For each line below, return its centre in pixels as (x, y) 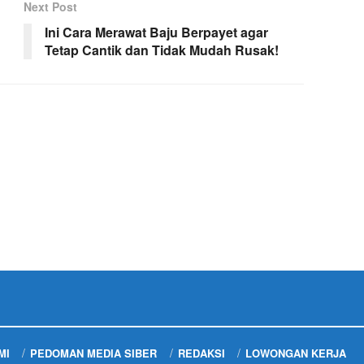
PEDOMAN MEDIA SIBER (94, 353)
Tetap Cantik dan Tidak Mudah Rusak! (162, 50)
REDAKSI (201, 353)
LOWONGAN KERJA (296, 353)
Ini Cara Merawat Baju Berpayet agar (156, 32)
